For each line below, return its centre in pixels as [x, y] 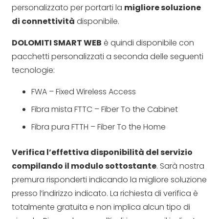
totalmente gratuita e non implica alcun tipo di [101, 207]
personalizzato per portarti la [68, 7]
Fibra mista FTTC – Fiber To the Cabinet [105, 109]
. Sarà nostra [180, 166]
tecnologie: [33, 70]
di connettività [43, 21]
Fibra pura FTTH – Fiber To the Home [99, 127]
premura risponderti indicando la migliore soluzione [109, 179]
